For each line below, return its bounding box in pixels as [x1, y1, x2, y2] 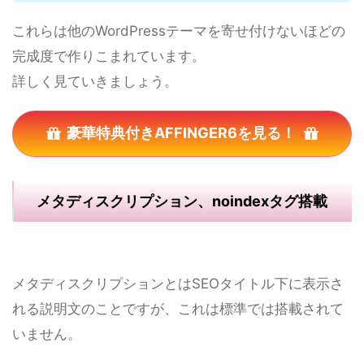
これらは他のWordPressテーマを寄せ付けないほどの [12, 22, 345, 39]
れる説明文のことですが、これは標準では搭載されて [12, 300, 344, 317]
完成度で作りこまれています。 [12, 47, 206, 64]
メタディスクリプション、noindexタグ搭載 [37, 192, 327, 210]
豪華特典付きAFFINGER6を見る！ [66, 124, 296, 142]
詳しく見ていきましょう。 [12, 72, 178, 89]
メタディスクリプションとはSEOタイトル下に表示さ [12, 275, 344, 292]
